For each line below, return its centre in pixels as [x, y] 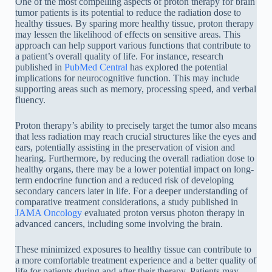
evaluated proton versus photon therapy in [163, 212]
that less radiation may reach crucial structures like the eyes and [136, 136]
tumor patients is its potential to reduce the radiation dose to [128, 12]
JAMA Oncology [49, 212]
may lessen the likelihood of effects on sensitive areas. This [128, 34]
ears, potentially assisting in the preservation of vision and [125, 147]
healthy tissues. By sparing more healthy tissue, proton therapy [134, 23]
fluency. [30, 100]
